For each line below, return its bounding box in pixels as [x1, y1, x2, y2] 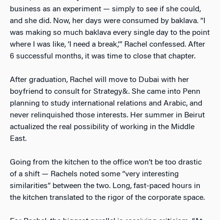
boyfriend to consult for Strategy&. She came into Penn [10, 88, 200, 96]
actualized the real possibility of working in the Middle [10, 123, 194, 132]
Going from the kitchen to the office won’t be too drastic [10, 159, 202, 167]
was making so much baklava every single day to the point [10, 29, 210, 37]
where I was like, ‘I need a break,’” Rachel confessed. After [10, 41, 205, 49]
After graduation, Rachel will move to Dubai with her [10, 76, 189, 84]
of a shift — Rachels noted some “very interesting [10, 170, 179, 179]
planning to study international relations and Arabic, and [10, 100, 202, 108]
